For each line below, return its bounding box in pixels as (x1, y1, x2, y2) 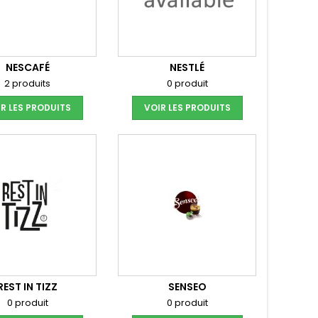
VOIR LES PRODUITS (143, 102, 231, 114)
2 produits (4, 77, 50, 90)
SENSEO (168, 280, 207, 294)
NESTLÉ (170, 60, 204, 75)
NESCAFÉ (5, 60, 50, 75)
